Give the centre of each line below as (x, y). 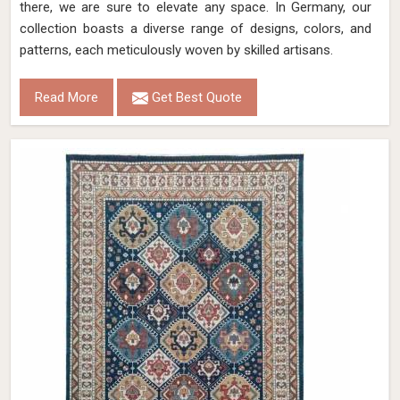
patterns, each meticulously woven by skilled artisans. (176, 50)
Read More (67, 97)
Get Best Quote (195, 97)
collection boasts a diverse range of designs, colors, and (196, 29)
